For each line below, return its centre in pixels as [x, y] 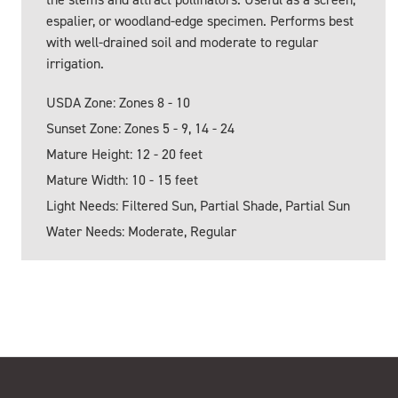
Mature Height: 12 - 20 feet [124, 155]
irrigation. [75, 64]
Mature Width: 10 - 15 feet [122, 180]
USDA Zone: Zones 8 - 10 [118, 103]
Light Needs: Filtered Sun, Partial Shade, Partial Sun [198, 206]
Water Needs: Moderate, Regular [141, 232]
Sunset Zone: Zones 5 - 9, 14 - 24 [140, 129]
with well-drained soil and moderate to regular [182, 43]
